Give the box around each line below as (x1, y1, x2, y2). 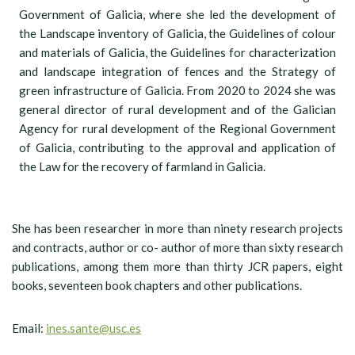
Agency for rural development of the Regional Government (19, 121, 336, 136)
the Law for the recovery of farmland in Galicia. (19, 159, 265, 174)
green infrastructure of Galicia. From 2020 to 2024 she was (19, 83, 336, 98)
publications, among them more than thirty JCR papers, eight (12, 259, 343, 274)
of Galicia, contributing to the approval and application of (19, 140, 336, 155)
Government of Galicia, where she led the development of (19, 7, 336, 22)
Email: (12, 321, 46, 336)
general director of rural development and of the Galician (19, 102, 336, 117)
